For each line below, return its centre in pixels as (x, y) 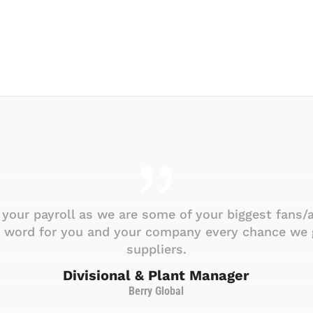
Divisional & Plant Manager (156, 276)
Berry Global (156, 291)
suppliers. (156, 249)
